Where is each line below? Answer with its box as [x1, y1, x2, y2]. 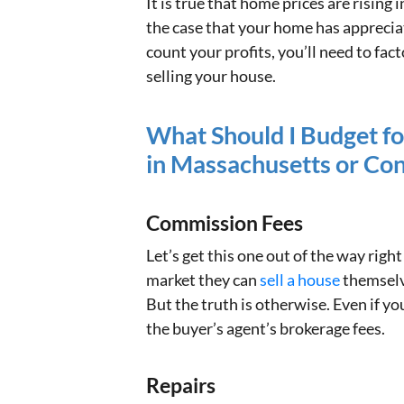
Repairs [146, 373, 216, 399]
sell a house [260, 270, 343, 290]
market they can [146, 270, 260, 290]
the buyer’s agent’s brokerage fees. [146, 318, 385, 339]
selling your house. [146, 66, 276, 87]
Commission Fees [146, 211, 303, 236]
